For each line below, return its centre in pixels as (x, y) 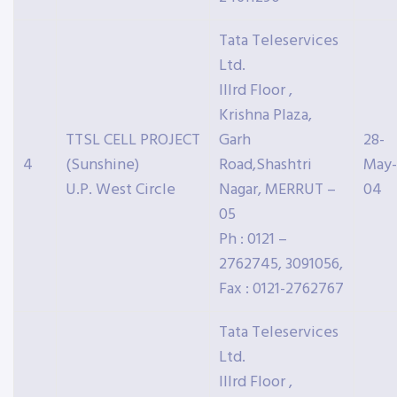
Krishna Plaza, (265, 116)
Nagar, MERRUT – (277, 190)
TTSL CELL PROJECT (133, 140)
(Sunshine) (102, 165)
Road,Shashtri (265, 165)
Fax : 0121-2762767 (281, 289)
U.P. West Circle (121, 190)
